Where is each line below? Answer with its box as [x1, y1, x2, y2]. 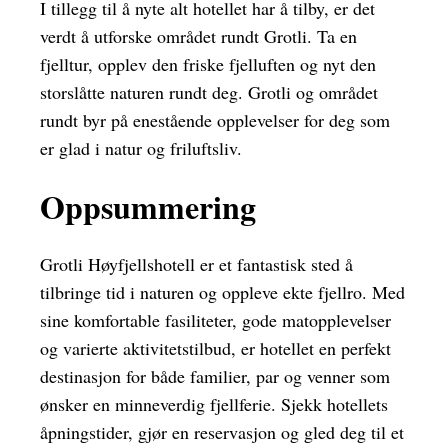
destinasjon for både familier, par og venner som [40, 364, 390, 389]
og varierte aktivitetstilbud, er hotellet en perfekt [40, 336, 391, 361]
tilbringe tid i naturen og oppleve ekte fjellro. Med [40, 280, 405, 305]
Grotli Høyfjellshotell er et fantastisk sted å [40, 252, 353, 277]
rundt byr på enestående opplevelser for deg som [40, 108, 390, 133]
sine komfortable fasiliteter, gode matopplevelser [40, 308, 391, 333]
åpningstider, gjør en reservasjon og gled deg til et [40, 420, 404, 445]
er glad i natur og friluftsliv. [40, 136, 242, 161]
